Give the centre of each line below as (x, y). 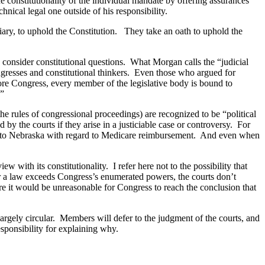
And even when (230, 135)
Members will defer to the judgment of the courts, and (160, 218)
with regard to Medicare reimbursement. (120, 135)
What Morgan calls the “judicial (189, 62)
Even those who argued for (185, 72)
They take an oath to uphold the (183, 31)
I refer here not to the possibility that (180, 166)
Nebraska (27, 135)
